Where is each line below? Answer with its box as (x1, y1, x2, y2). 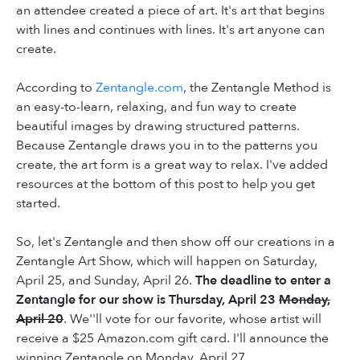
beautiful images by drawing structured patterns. (16, 117, 300, 135)
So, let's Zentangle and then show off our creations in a (16, 232, 335, 251)
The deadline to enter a (195, 271, 331, 289)
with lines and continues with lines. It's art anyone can (16, 20, 325, 39)
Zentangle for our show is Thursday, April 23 (16, 290, 279, 309)
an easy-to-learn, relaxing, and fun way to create (16, 97, 297, 116)
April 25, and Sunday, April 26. (16, 271, 195, 289)
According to (16, 78, 96, 96)
